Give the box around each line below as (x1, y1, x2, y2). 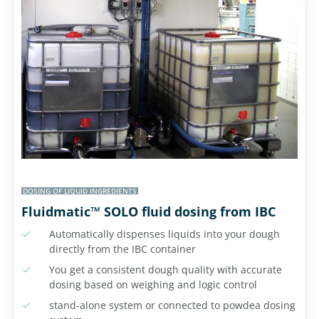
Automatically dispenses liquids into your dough (48, 226, 280, 241)
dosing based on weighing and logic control (48, 277, 257, 291)
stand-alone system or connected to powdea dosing (48, 298, 296, 312)
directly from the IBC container (48, 241, 196, 256)
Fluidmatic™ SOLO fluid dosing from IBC (21, 202, 276, 220)
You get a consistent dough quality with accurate (48, 262, 282, 276)
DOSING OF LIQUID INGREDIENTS (23, 185, 137, 196)
